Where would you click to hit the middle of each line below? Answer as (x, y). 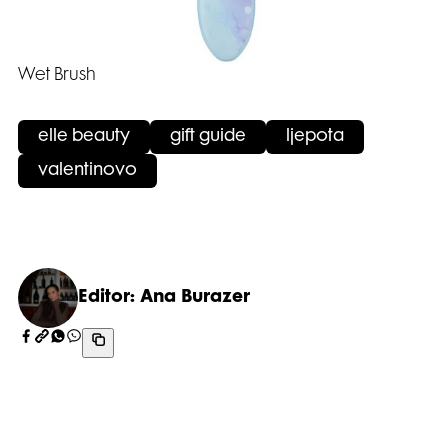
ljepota (315, 137)
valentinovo (87, 171)
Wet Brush (57, 76)
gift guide (208, 137)
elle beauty (84, 137)
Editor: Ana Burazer (164, 298)
